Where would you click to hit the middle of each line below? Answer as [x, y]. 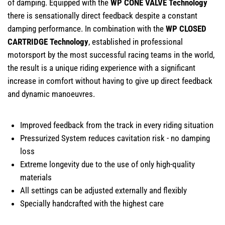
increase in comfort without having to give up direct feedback [110, 81]
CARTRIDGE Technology [48, 42]
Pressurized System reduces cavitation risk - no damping [115, 138]
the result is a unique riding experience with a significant [101, 68]
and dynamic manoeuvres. [52, 94]
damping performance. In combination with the [87, 29]
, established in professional [136, 42]
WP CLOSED [186, 29]
